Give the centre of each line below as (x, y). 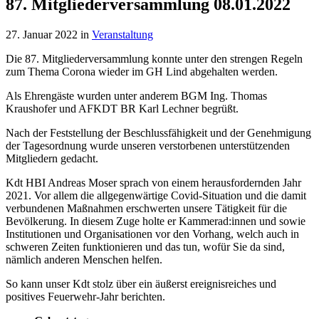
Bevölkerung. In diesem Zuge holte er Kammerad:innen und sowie (156, 221)
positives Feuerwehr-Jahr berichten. (85, 296)
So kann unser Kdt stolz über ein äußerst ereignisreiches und (141, 283)
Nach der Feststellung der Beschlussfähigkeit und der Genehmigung (158, 132)
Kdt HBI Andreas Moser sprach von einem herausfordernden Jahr (153, 182)
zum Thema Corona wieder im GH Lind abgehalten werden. (142, 71)
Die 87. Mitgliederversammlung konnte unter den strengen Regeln (154, 58)
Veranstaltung (122, 34)
